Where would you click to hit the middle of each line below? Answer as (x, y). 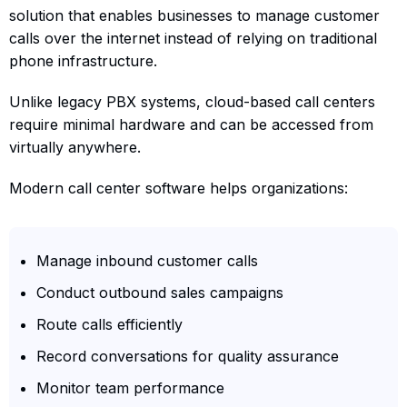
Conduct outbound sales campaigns (160, 292)
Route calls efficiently (109, 324)
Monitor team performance (130, 387)
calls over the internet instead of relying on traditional (193, 38)
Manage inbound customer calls (147, 260)
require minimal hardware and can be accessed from (191, 124)
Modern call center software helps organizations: (179, 188)
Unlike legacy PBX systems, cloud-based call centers (192, 101)
